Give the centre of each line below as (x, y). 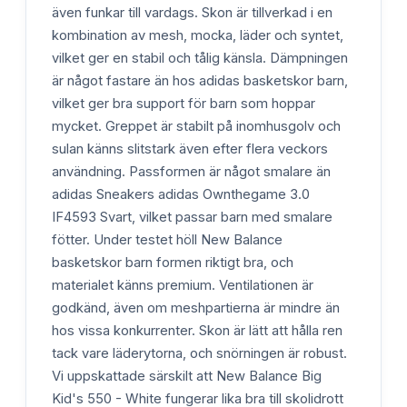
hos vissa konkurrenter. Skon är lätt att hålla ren (197, 331)
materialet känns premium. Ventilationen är (183, 286)
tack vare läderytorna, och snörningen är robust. (199, 354)
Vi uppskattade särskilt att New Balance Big (187, 377)
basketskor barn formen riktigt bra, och (173, 263)
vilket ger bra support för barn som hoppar (184, 104)
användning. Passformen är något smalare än (191, 172)
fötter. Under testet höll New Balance (167, 240)
